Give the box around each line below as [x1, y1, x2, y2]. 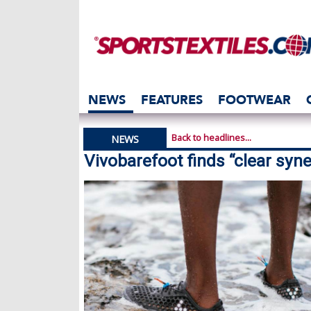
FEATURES [141, 92, 203, 107]
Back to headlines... [171, 131, 251, 144]
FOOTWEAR [218, 92, 291, 107]
